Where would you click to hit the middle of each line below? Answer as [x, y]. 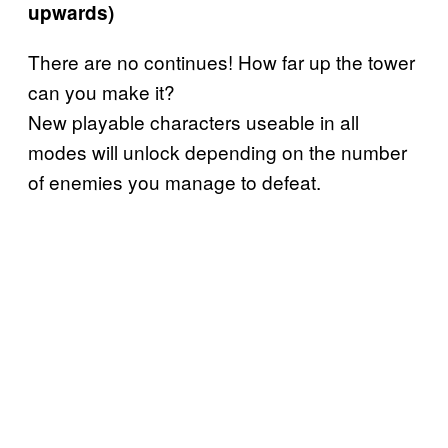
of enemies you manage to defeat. [174, 182]
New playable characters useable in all [193, 122]
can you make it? [101, 92]
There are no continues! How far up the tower [221, 62]
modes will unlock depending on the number [217, 152]
